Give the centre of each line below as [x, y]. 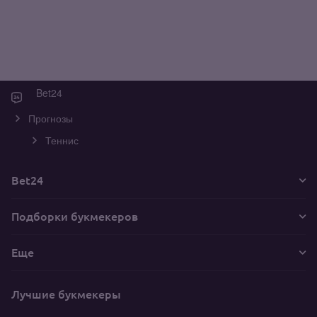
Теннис [62, 140]
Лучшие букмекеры [66, 294]
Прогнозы [51, 118]
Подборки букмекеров [75, 216]
